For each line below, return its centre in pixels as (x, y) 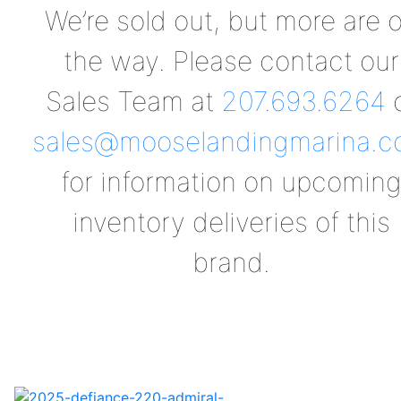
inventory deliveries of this (231, 222)
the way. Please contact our (231, 61)
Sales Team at (133, 102)
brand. (231, 263)
